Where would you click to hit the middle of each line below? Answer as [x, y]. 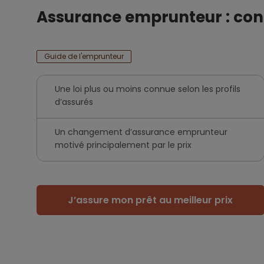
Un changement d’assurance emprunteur [141, 132]
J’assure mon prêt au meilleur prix [151, 200]
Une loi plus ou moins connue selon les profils [148, 89]
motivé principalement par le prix [123, 145]
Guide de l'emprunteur [84, 56]
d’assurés [74, 102]
